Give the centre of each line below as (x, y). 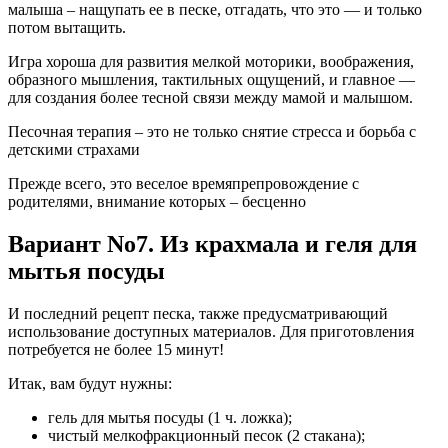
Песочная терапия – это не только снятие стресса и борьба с (212, 131)
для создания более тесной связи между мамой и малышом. (210, 97)
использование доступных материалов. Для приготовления (211, 331)
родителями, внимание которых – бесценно (157, 201)
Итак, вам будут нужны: (90, 383)
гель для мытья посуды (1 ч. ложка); (170, 417)
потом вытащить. (67, 27)
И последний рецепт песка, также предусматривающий (198, 313)
